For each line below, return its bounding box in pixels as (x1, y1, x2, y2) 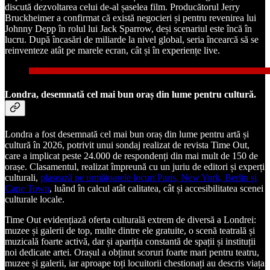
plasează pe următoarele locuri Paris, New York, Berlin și (40, 172, 257, 183)
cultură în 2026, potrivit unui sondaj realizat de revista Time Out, (5, 140, 250, 151)
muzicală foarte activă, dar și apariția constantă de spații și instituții (5, 236, 256, 247)
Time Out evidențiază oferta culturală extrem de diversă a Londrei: (5, 215, 256, 225)
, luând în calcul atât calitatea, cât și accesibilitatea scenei (49, 183, 263, 194)
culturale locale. (5, 194, 64, 205)
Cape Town (5, 183, 49, 194)
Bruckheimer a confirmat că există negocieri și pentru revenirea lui (5, 12, 256, 23)
